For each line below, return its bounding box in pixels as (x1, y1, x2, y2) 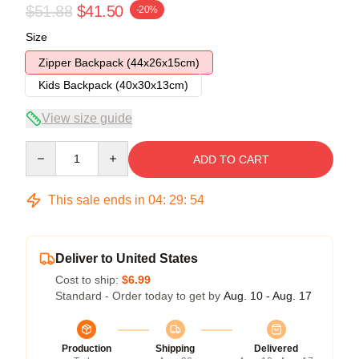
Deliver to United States (55, 251, 198, 265)
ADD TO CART (192, 152, 269, 166)
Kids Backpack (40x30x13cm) (38, 78, 188, 91)
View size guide (42, 111, 132, 125)
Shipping (155, 342, 195, 354)
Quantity (25, 141, 67, 155)
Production (62, 342, 111, 354)
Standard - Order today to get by (55, 288, 224, 302)
